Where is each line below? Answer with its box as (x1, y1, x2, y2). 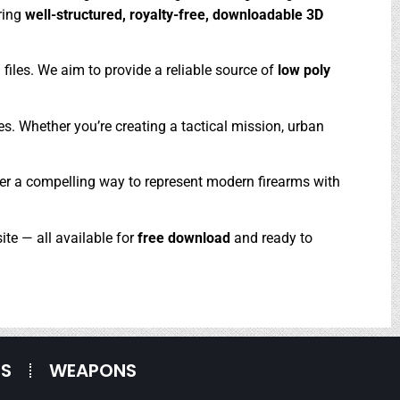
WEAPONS (49, 357, 137, 383)
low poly (278, 62, 330, 79)
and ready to (234, 229, 312, 246)
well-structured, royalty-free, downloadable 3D (25, 5, 323, 23)
